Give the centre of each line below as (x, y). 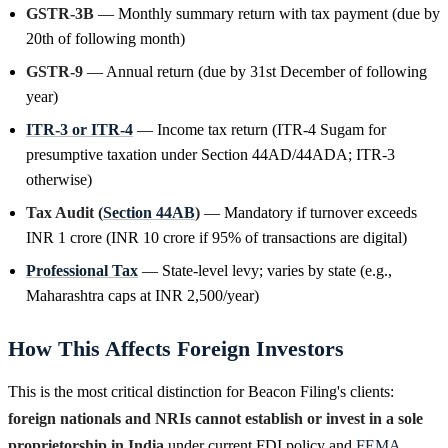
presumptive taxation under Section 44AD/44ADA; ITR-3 (210, 154)
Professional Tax (82, 270)
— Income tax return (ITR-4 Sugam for (259, 129)
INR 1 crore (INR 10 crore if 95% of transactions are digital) (216, 237)
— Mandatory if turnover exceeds (308, 212)
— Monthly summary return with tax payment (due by (267, 13)
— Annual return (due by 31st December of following (255, 71)
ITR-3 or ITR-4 (79, 129)
